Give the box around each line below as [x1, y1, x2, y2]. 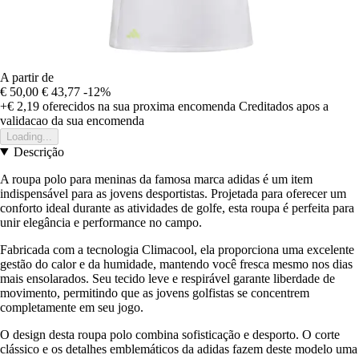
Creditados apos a [239, 99, 329, 113]
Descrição [13, 144, 64, 159]
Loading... [6, 130, 52, 143]
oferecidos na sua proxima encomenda [39, 99, 236, 113]
